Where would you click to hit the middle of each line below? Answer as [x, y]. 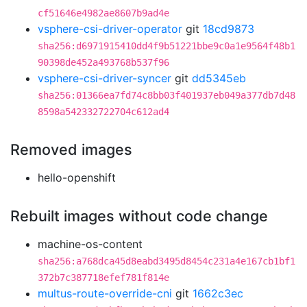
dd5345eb [219, 78]
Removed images [71, 149]
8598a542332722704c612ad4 [103, 112]
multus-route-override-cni [105, 293]
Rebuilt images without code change [139, 216]
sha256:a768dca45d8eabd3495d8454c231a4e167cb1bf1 [167, 261]
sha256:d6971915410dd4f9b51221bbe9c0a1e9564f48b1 [167, 46]
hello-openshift [77, 177]
